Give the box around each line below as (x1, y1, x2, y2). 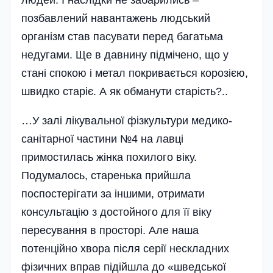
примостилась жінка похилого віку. (21, 151, 197, 163)
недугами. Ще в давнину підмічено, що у (21, 49, 229, 61)
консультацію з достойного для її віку (21, 206, 211, 218)
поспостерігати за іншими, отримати (21, 188, 205, 200)
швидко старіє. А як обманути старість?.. (21, 85, 228, 97)
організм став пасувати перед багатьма (21, 30, 223, 43)
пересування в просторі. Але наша (21, 224, 199, 236)
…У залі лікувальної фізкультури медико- (21, 115, 232, 127)
